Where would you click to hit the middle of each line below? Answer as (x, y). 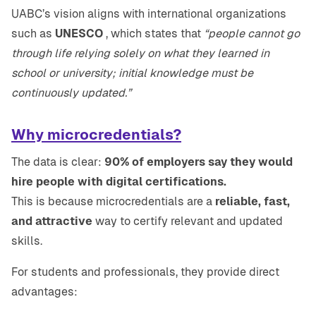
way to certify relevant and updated (188, 221)
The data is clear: (58, 162)
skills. (27, 241)
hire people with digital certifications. (119, 182)
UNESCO (79, 34)
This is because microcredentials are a (113, 202)
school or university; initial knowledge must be (132, 73)
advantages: (44, 292)
